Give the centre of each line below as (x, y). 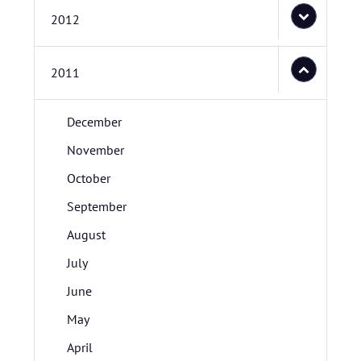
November (95, 150)
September (97, 206)
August (86, 234)
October (89, 178)
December (94, 122)
